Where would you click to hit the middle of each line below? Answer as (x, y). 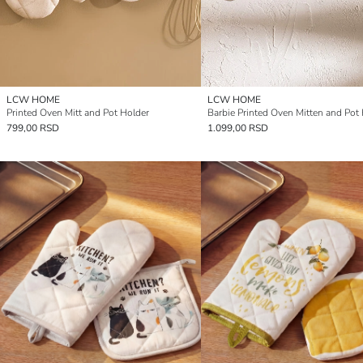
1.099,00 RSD (238, 128)
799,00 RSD (33, 128)
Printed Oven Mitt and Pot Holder (78, 113)
